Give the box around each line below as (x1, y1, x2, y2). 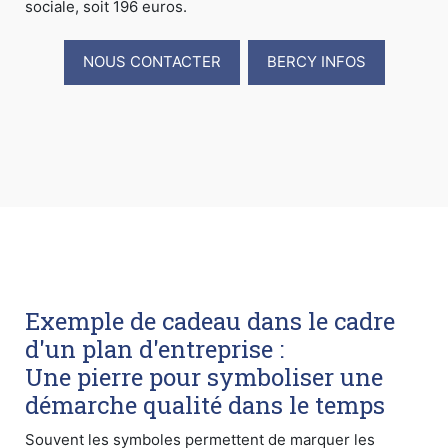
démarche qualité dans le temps (25, 388, 385, 421)
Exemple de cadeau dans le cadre (25, 304, 395, 337)
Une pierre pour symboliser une (25, 360, 383, 393)
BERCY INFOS (266, 52, 366, 72)
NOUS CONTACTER (82, 52, 221, 72)
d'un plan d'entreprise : (25, 332, 284, 365)
